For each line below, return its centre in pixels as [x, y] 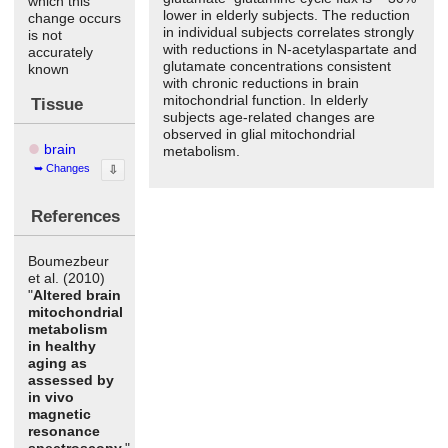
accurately [60, 51]
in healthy [62, 345]
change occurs [74, 17]
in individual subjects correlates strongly [289, 31]
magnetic [59, 413]
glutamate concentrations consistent [277, 65]
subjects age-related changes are [269, 116]
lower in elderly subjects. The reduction [287, 14]
